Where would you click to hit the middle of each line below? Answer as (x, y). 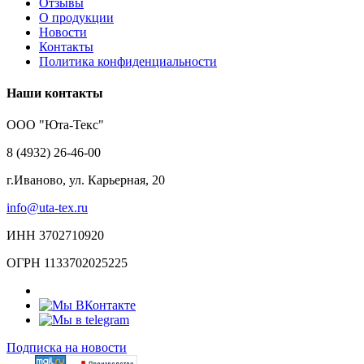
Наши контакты (55, 93)
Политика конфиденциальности (128, 61)
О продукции (76, 17)
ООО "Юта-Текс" (55, 125)
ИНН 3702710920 (55, 236)
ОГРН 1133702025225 (67, 263)
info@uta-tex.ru (47, 208)
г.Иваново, (36, 180)
